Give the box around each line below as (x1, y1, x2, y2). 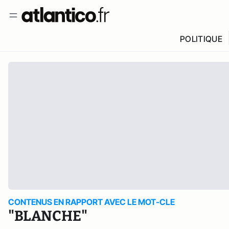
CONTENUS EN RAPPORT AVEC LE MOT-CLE (8, 197, 175, 207)
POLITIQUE (179, 34, 222, 44)
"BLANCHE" (8, 208, 87, 224)
